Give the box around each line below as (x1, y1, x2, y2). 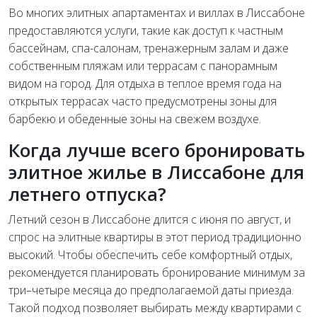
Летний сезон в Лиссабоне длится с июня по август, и (8, 211, 291, 227)
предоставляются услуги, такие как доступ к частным (8, 22, 283, 38)
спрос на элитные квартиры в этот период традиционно (8, 229, 301, 245)
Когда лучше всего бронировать (8, 137, 305, 163)
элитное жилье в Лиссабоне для (8, 158, 304, 185)
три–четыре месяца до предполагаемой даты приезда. (8, 282, 294, 298)
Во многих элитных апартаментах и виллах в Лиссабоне (8, 4, 305, 21)
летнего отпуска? (8, 180, 166, 207)
